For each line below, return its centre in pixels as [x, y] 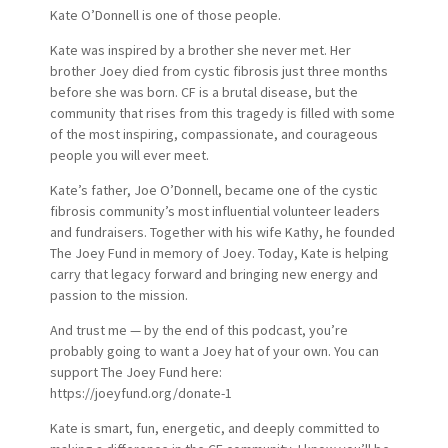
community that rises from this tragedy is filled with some [222, 112]
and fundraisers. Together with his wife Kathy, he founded [222, 231]
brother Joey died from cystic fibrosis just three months [218, 70]
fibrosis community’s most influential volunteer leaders [214, 210]
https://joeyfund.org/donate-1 [140, 392]
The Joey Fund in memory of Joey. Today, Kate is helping [219, 252]
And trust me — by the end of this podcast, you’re [198, 329]
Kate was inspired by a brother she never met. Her [200, 49]
